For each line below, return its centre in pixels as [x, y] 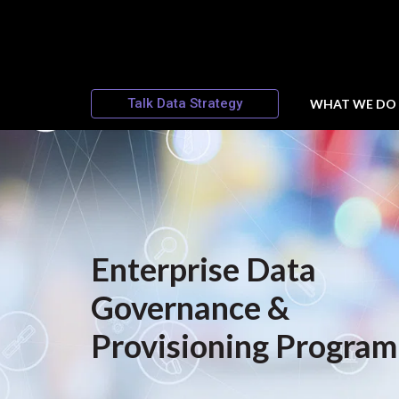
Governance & [190, 308]
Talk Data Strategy [185, 104]
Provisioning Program [244, 346]
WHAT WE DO [354, 103]
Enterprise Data [204, 269]
